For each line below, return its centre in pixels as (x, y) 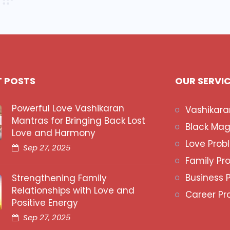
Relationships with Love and (73, 190)
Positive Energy (45, 203)
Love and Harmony (54, 133)
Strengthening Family (59, 178)
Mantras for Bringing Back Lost (79, 121)
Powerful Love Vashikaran (68, 108)
